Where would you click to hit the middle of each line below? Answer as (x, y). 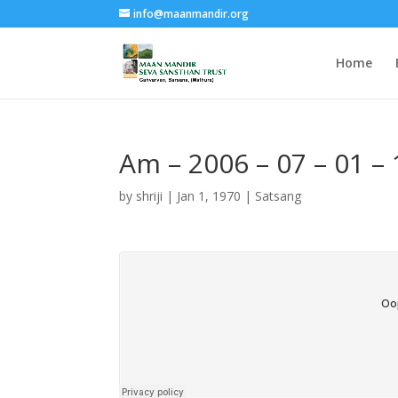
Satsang (279, 196)
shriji (150, 196)
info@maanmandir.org (191, 14)
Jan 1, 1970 (209, 196)
